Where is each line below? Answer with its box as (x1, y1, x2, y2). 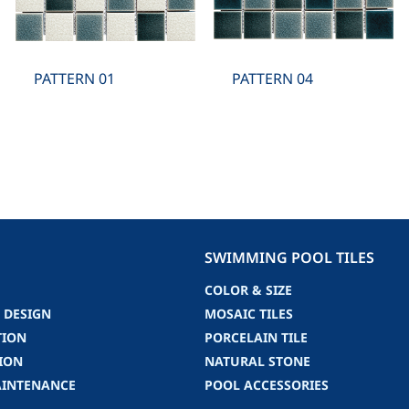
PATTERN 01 (33, 68, 115, 90)
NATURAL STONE (204, 352, 310, 372)
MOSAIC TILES (204, 305, 293, 325)
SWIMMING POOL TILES (204, 246, 374, 269)
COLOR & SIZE (204, 281, 292, 301)
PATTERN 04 (231, 68, 313, 90)
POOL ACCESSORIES (204, 376, 329, 396)
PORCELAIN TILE (204, 329, 308, 349)
